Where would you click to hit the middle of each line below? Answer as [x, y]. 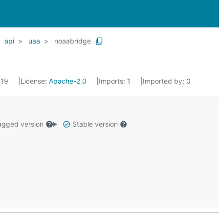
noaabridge [73, 41]
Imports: [113, 81]
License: [35, 81]
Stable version [95, 124]
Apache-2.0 [68, 81]
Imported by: [164, 81]
